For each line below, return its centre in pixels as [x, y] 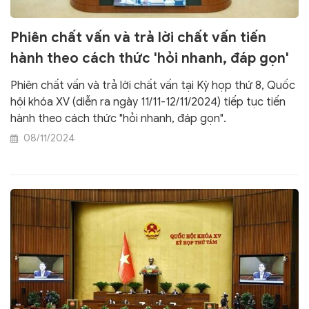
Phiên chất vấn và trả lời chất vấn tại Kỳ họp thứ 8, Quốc [153, 85]
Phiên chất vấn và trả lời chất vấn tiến [138, 37]
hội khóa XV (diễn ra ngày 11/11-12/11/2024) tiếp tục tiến [148, 102]
